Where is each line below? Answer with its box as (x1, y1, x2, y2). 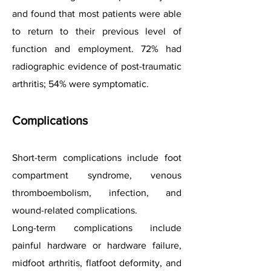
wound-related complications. (12, 205, 137, 215)
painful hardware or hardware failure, (12, 240, 181, 250)
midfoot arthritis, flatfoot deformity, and (12, 258, 181, 268)
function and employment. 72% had (12, 44, 181, 54)
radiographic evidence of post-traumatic (12, 61, 181, 71)
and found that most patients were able (12, 8, 181, 19)
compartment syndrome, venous (12, 170, 181, 180)
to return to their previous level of (12, 26, 181, 36)
